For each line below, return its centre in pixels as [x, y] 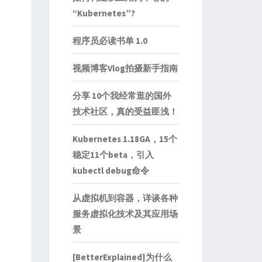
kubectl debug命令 [111, 170]
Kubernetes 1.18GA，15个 [125, 139]
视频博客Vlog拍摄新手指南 [125, 68]
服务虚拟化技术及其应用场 [125, 214]
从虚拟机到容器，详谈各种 [125, 198]
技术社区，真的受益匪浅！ [125, 111]
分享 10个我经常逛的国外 [122, 96]
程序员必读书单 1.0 [110, 41]
